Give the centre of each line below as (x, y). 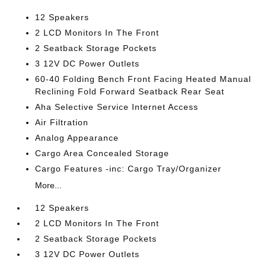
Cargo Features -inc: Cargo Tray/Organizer (129, 168)
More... (49, 185)
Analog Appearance (77, 137)
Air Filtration (62, 122)
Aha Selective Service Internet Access (117, 107)
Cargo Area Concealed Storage (102, 153)
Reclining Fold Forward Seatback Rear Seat (130, 91)
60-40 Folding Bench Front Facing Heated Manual (143, 79)
